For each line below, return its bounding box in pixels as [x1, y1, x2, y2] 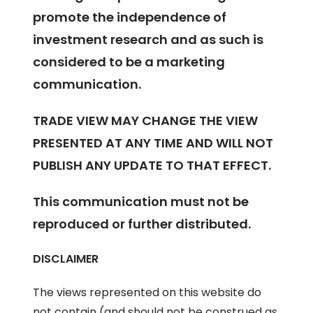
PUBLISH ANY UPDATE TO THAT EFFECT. [33, 156, 272, 174]
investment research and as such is [33, 30, 264, 48]
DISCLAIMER [33, 250, 99, 267]
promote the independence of [33, 8, 227, 26]
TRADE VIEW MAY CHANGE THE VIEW [33, 111, 259, 129]
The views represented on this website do [33, 284, 262, 300]
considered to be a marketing [33, 52, 226, 71]
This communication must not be [33, 192, 249, 210]
